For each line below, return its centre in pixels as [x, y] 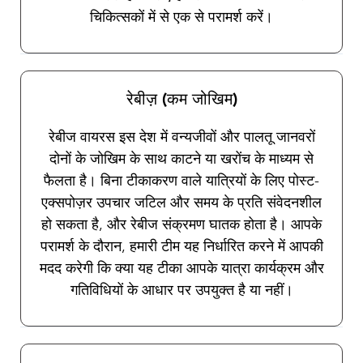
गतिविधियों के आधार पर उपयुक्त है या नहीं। [181, 290]
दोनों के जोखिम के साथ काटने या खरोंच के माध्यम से [181, 159]
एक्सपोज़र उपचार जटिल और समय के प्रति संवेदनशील [181, 203]
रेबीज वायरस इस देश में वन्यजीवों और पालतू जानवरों [181, 137]
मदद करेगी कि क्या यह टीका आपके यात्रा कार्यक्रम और [181, 269]
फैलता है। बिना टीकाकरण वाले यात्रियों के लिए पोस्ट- [181, 181]
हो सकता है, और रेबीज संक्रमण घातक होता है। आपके [181, 225]
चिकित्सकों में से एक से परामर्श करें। [181, 17]
